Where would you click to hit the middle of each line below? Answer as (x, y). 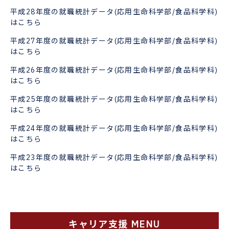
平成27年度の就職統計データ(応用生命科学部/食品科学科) (114, 41)
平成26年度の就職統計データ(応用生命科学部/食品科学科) (114, 70)
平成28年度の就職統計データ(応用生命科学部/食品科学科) (114, 12)
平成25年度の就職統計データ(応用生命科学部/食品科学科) (114, 99)
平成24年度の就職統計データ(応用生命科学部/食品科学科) (114, 128)
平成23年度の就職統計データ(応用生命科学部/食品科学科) (114, 157)
